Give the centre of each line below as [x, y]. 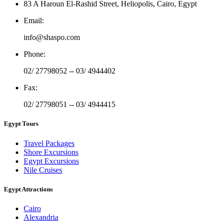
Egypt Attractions [28, 189]
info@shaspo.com [52, 37]
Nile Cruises [43, 170]
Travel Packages [49, 143]
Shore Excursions [51, 152]
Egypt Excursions [51, 161]
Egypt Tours [21, 124]
